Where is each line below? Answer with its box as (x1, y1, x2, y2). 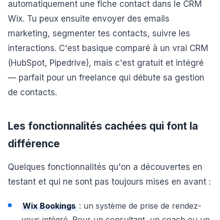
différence (8, 137, 60, 150)
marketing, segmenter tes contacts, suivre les (8, 28, 190, 38)
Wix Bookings (23, 201, 76, 211)
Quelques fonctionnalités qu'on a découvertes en (8, 162, 202, 172)
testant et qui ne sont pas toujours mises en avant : (8, 177, 211, 187)
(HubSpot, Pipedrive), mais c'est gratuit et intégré (8, 58, 204, 68)
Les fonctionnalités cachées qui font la (8, 120, 198, 132)
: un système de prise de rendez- (77, 201, 201, 211)
